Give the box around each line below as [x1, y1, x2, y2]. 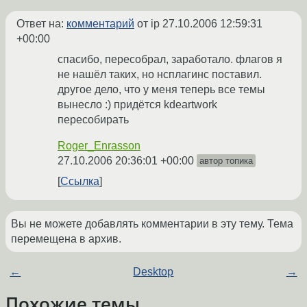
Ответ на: [16, 18, 66, 30]
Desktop [133, 266, 174, 278]
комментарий [66, 18, 134, 30]
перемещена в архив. [11, 233, 121, 245]
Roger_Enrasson [58, 140, 140, 152]
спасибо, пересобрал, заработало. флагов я [58, 53, 282, 66]
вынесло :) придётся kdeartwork [58, 99, 217, 111]
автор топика [199, 156, 253, 167]
